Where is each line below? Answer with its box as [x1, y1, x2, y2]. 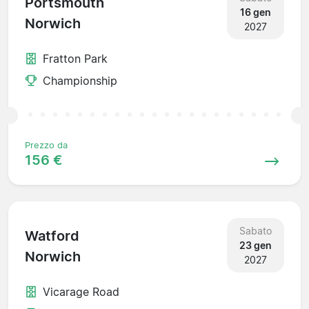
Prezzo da [25, 139, 68, 150]
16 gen [239, 6, 271, 18]
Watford [25, 228, 79, 245]
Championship [43, 73, 117, 88]
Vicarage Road [43, 284, 119, 299]
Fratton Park [43, 51, 108, 66]
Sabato [239, 224, 272, 237]
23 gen [239, 239, 272, 251]
